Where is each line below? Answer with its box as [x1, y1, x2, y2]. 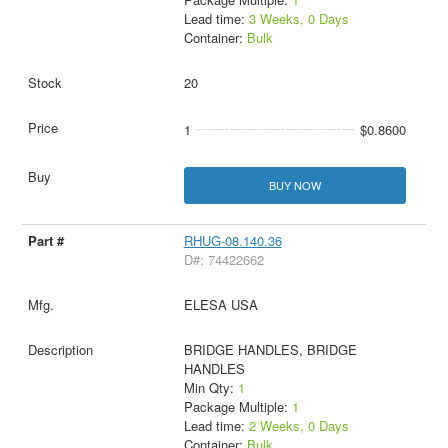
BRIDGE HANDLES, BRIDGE [183, 340, 357, 360]
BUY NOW [268, 177, 321, 194]
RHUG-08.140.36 [183, 231, 282, 251]
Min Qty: [183, 378, 238, 398]
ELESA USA [183, 295, 258, 315]
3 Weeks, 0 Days [248, 9, 349, 29]
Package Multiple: [183, 397, 292, 417]
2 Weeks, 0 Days [248, 416, 349, 436]
